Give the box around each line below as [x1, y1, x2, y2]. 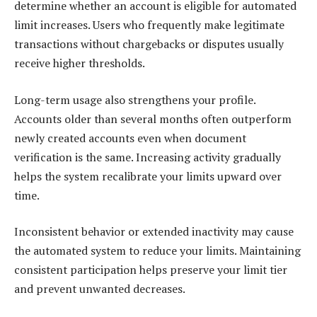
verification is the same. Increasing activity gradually [14, 149, 281, 165]
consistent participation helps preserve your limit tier [14, 262, 287, 278]
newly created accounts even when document [14, 129, 246, 146]
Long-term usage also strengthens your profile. [14, 91, 255, 108]
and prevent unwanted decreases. [14, 281, 185, 297]
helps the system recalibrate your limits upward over [14, 168, 282, 184]
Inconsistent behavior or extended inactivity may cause [14, 224, 294, 240]
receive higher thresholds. [14, 55, 145, 71]
